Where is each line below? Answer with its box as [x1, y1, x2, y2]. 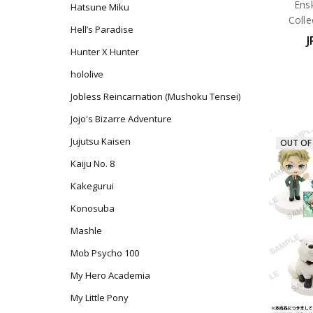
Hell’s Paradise [70, 22, 133, 36]
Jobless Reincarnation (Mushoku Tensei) [70, 89, 240, 103]
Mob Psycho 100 [70, 246, 139, 259]
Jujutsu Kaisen [70, 134, 131, 147]
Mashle [70, 224, 102, 237]
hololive [70, 67, 103, 80]
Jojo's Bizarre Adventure [70, 112, 172, 125]
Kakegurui [70, 179, 114, 192]
